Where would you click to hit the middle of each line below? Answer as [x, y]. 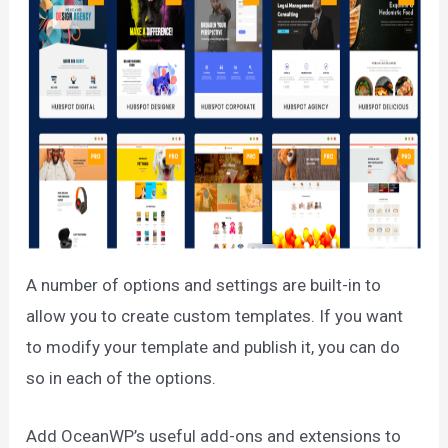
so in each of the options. [121, 377]
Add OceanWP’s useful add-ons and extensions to [214, 435]
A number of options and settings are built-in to [204, 284]
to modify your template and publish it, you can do [213, 346]
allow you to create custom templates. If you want [215, 315]
